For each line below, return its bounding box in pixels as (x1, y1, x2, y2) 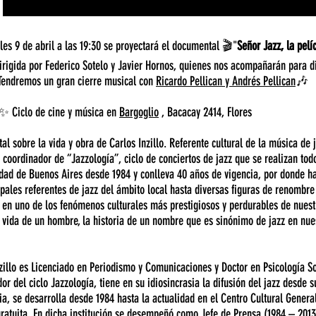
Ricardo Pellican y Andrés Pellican (156, 73, 296, 89)
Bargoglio (119, 104, 159, 120)
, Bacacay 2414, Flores (159, 104, 252, 120)
